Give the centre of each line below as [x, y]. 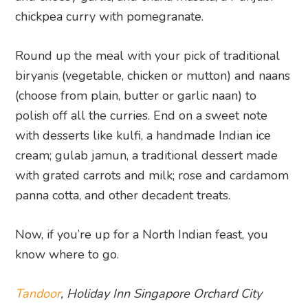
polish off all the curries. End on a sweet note [142, 115]
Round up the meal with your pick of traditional [148, 55]
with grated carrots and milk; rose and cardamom [152, 175]
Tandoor [38, 293]
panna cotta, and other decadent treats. [123, 195]
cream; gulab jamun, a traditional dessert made [147, 155]
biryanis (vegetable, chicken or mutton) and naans [153, 75]
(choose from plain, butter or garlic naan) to [136, 95]
